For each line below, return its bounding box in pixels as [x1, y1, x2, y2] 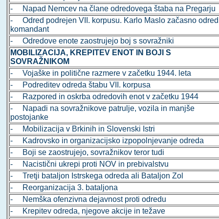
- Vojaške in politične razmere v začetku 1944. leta [10, 69, 192, 78]
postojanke [10, 113, 49, 122]
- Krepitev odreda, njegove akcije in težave [10, 207, 166, 216]
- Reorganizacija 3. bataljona [10, 183, 118, 192]
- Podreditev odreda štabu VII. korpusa [10, 81, 151, 89]
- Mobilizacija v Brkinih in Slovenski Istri [10, 125, 155, 133]
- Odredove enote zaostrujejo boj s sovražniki [10, 37, 175, 45]
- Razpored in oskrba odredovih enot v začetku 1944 [10, 92, 199, 101]
